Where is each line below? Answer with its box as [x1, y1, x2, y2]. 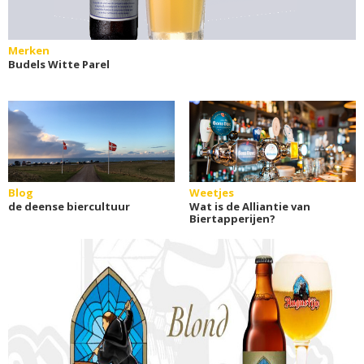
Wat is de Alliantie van [188, 198, 310, 214]
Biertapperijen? [188, 210, 275, 226]
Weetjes [188, 184, 234, 200]
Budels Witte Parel [8, 56, 110, 71]
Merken [8, 42, 50, 58]
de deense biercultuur [8, 198, 130, 214]
